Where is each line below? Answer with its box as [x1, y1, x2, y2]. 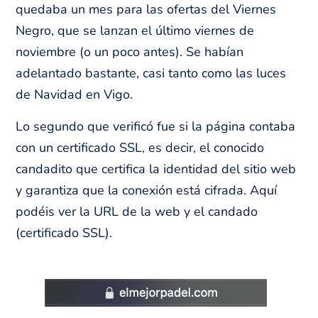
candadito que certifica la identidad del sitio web [16, 160, 297, 177]
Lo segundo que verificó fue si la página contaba [16, 117, 296, 135]
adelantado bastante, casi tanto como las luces [16, 65, 287, 82]
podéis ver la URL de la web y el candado [16, 202, 258, 220]
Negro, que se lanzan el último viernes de [16, 22, 255, 40]
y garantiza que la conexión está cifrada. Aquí [16, 181, 278, 199]
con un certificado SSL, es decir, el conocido [16, 138, 265, 156]
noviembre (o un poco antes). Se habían [16, 43, 244, 61]
